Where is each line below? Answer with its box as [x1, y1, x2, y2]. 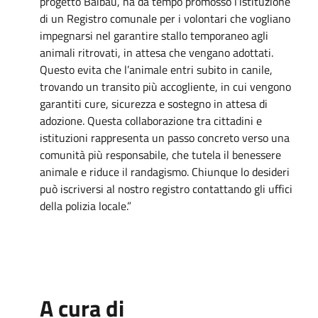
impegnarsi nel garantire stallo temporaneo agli [40, 26, 268, 44]
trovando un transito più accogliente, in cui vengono [40, 77, 291, 95]
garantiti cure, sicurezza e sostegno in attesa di [40, 94, 268, 112]
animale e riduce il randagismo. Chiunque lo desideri [40, 163, 290, 180]
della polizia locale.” [40, 197, 131, 214]
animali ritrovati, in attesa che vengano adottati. [40, 43, 273, 61]
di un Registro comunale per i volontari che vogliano [40, 9, 290, 27]
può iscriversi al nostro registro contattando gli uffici [40, 180, 292, 197]
